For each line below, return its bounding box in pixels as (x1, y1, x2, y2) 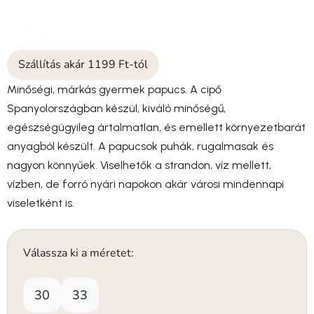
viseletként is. (7, 196, 74, 210)
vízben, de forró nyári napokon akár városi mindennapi (7, 177, 284, 191)
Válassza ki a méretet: (23, 245, 134, 261)
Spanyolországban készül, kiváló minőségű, (7, 101, 226, 115)
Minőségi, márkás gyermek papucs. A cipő (7, 82, 221, 96)
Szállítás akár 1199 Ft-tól (18, 56, 148, 72)
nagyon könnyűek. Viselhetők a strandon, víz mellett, (7, 158, 271, 172)
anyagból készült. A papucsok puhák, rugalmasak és (7, 139, 273, 153)
